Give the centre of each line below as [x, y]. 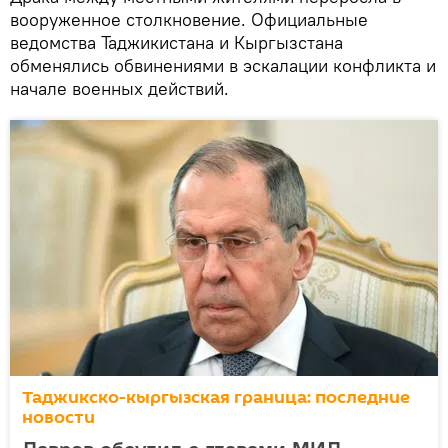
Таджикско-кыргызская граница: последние [216, 397]
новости [58, 417]
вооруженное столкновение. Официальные [189, 19]
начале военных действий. [119, 88]
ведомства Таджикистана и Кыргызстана [176, 42]
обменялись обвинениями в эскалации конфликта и [223, 65]
